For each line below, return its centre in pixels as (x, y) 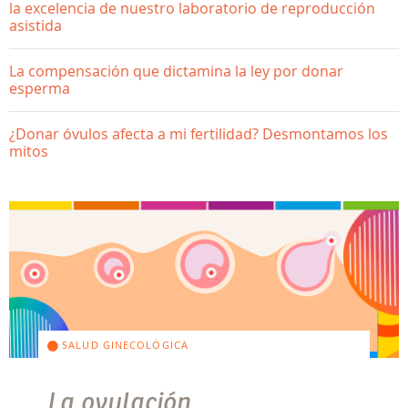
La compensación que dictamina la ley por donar (176, 71)
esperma (40, 88)
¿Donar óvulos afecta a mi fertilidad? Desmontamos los (199, 134)
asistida (36, 25)
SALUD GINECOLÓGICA (123, 345)
